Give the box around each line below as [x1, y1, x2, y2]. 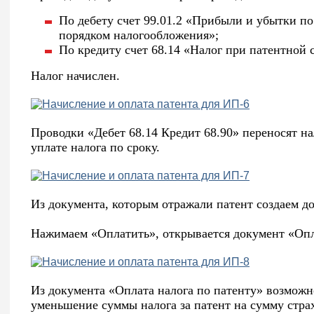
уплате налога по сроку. [31, 140, 160, 155]
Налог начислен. [31, 69, 120, 83]
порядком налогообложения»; [59, 28, 219, 43]
